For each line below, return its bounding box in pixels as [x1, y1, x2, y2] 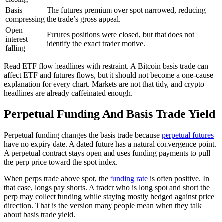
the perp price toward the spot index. [4, 157, 118, 166]
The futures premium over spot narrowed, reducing [47, 5, 206, 14]
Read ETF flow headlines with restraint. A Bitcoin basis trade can [4, 61, 208, 70]
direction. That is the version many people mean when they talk [4, 201, 202, 210]
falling [5, 43, 25, 52]
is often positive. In [148, 174, 209, 183]
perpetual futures [162, 130, 214, 139]
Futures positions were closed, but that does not [47, 30, 194, 39]
